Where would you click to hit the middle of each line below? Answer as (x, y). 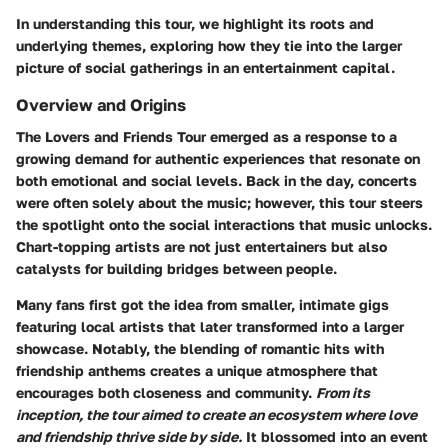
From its (343, 393)
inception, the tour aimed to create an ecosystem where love (216, 415)
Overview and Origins (101, 105)
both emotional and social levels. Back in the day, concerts (216, 181)
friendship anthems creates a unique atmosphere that (197, 371)
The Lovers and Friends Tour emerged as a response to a (206, 137)
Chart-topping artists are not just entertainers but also (201, 247)
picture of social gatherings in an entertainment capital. (205, 67)
